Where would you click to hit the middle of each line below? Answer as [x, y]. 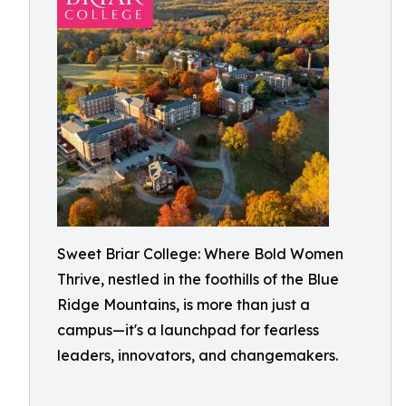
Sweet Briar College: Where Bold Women [200, 254]
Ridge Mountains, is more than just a [184, 304]
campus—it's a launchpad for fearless [188, 330]
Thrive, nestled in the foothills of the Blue [198, 279]
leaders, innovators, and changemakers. [198, 355]
